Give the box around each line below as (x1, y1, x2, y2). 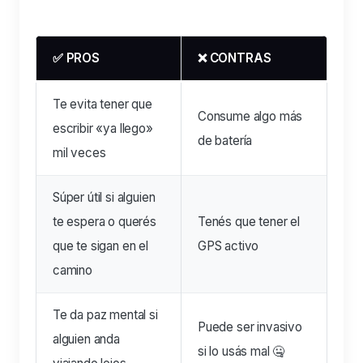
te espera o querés (53, 213, 156, 229)
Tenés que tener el (198, 213, 300, 229)
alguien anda (53, 331, 120, 347)
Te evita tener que (53, 96, 152, 112)
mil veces (53, 144, 106, 160)
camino (53, 262, 92, 278)
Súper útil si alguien (53, 189, 156, 205)
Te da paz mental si (53, 306, 158, 322)
